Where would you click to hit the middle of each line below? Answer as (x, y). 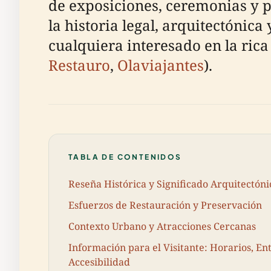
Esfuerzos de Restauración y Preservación (165, 205)
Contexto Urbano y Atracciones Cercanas (162, 226)
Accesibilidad (99, 262)
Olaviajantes (161, 65)
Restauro (79, 65)
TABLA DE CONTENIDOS (125, 157)
